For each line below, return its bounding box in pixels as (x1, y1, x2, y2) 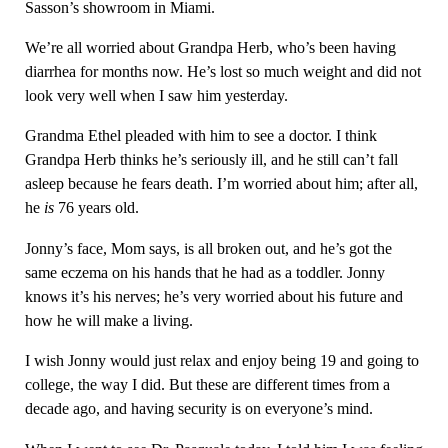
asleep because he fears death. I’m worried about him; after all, (24, 174, 418, 194)
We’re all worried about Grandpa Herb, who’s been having (24, 37, 396, 57)
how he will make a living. (24, 310, 193, 330)
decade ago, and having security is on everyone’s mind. (24, 399, 373, 419)
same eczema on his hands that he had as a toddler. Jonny (24, 262, 385, 282)
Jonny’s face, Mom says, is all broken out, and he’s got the (24, 238, 392, 258)
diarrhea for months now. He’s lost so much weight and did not (24, 61, 421, 81)
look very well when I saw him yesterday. (24, 85, 288, 105)
